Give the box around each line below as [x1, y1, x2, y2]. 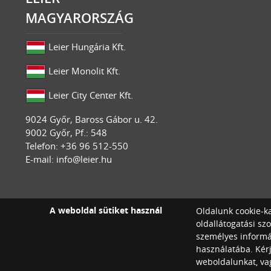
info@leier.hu [56, 153, 112, 165]
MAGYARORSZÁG [25, 9, 134, 27]
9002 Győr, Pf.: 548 [25, 126, 107, 139]
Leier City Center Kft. [46, 89, 133, 101]
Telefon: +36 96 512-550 [25, 140, 128, 152]
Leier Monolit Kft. [46, 65, 120, 77]
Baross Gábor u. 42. [75, 113, 158, 125]
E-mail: [25, 153, 56, 165]
